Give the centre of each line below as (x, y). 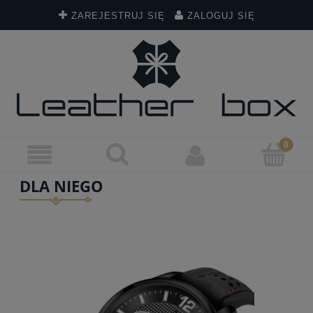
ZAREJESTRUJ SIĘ (118, 16)
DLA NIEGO (61, 186)
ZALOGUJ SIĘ (221, 16)
